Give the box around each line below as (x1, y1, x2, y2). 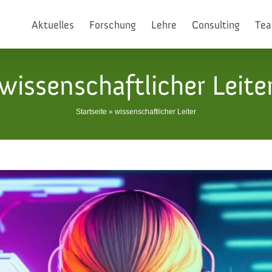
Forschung (89, 19, 136, 31)
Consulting (192, 19, 240, 31)
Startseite (76, 107, 107, 116)
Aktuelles (32, 19, 74, 31)
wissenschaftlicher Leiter (115, 107, 196, 116)
